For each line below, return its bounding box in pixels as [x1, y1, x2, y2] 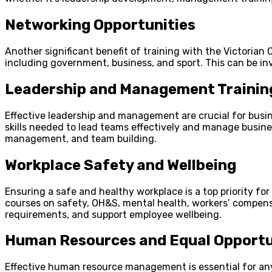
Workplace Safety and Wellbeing [5, 156, 236, 174]
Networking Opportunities [5, 16, 195, 33]
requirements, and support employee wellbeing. [5, 208, 222, 220]
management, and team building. [5, 132, 157, 144]
